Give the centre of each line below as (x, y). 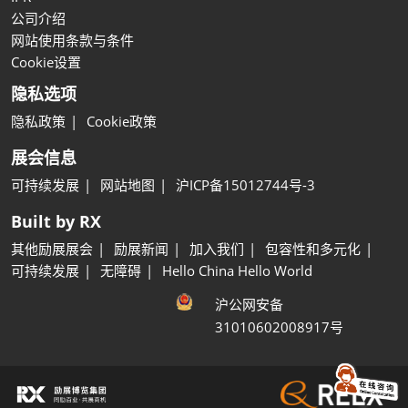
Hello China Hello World (237, 271)
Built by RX (56, 222)
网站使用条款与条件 (72, 41)
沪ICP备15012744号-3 (245, 185)
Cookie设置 (46, 62)
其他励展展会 (52, 249)
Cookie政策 (122, 122)
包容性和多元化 (313, 249)
